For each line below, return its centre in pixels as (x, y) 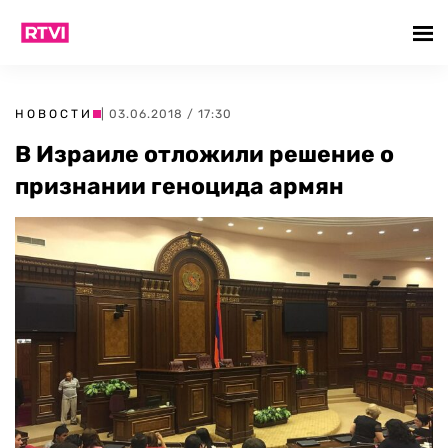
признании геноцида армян (179, 186)
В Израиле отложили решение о (204, 154)
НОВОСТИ (54, 114)
